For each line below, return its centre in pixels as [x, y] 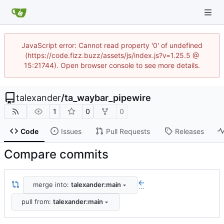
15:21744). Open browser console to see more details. [112, 65]
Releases [189, 131]
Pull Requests [128, 131]
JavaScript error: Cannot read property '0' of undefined [112, 45]
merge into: [52, 185]
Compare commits [56, 154]
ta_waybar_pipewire [108, 98]
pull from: [37, 202]
